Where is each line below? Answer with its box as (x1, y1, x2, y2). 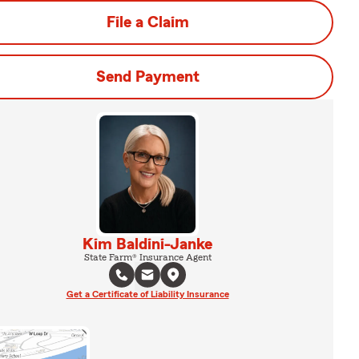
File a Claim (106, 14, 189, 30)
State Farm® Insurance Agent (83, 252, 212, 262)
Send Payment (95, 69, 200, 85)
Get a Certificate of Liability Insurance (66, 288, 229, 299)
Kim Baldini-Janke (83, 236, 212, 252)
